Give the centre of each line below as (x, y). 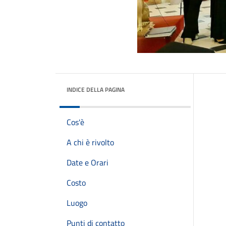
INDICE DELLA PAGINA (96, 90)
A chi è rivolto (90, 142)
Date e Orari (88, 162)
